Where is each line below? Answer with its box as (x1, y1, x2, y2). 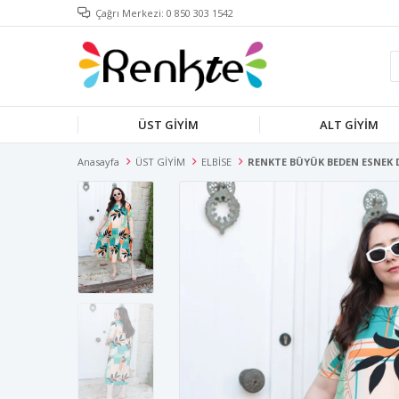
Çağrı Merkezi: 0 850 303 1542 (95, 6, 233, 20)
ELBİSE (201, 155, 232, 168)
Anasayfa (77, 155, 119, 168)
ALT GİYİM (320, 117, 379, 133)
